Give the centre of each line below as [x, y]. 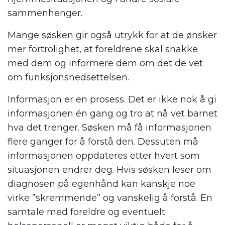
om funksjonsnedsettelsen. [68, 78]
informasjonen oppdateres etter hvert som [104, 156]
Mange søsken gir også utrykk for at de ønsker [112, 35]
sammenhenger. [45, 13]
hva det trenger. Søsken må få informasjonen [109, 128]
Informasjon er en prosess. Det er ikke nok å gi [112, 100]
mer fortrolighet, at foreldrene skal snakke [103, 49]
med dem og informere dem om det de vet [105, 64]
